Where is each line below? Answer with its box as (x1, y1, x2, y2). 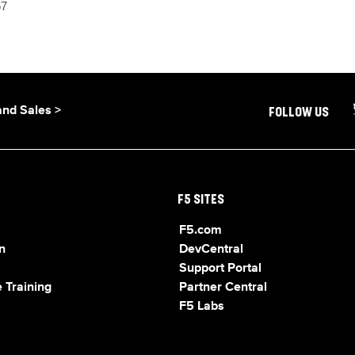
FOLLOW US (268, 107, 329, 120)
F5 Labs (179, 300, 224, 313)
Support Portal (179, 262, 261, 275)
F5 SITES (177, 194, 224, 207)
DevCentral (179, 243, 243, 256)
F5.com (179, 224, 222, 237)
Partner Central (179, 281, 267, 294)
